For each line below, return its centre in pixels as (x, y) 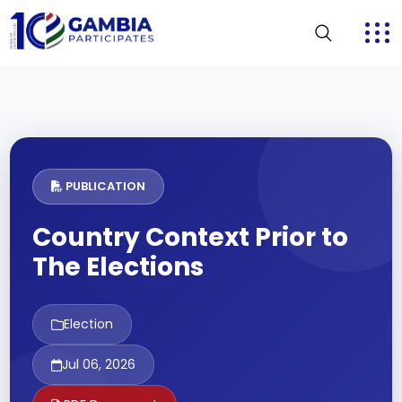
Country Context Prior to (191, 237)
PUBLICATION (105, 186)
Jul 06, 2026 (99, 364)
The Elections (118, 267)
